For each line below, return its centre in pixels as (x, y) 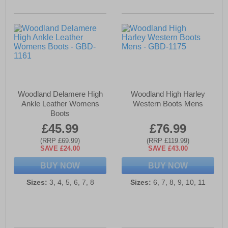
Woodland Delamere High (60, 94)
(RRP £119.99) (168, 141)
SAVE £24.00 (60, 149)
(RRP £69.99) (60, 141)
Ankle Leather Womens (60, 104)
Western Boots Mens (168, 104)
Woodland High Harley (168, 94)
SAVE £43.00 (168, 149)
